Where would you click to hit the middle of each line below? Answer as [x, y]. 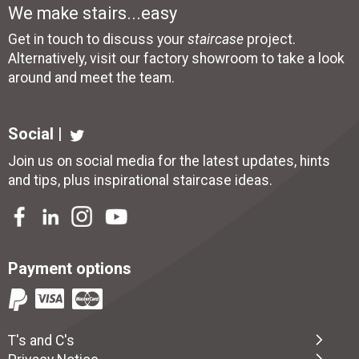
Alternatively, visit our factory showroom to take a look [176, 58]
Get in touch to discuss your [98, 39]
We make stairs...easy [93, 13]
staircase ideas [221, 180]
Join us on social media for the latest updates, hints [169, 161]
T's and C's [41, 340]
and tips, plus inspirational [90, 180]
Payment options [70, 268]
